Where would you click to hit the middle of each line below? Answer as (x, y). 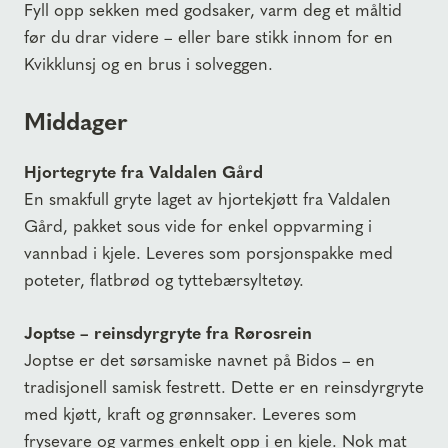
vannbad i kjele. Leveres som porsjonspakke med (208, 252)
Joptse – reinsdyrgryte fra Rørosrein (168, 331)
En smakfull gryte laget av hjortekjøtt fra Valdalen (207, 198)
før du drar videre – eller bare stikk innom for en (208, 35)
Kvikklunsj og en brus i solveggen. (148, 62)
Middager (76, 120)
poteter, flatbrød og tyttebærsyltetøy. (164, 279)
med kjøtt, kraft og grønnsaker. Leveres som (190, 412)
